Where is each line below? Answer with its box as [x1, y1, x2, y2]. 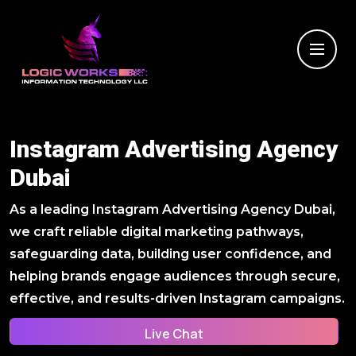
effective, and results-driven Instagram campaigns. [10, 291, 345, 306]
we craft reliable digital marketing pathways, [10, 224, 304, 239]
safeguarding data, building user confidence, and [10, 246, 331, 261]
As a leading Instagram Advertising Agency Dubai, [10, 202, 335, 217]
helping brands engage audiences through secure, [10, 269, 340, 284]
